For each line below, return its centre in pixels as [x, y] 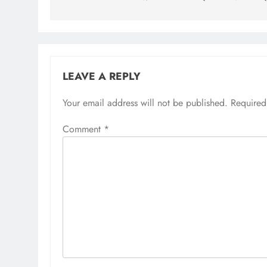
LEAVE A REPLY [102, 76]
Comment [83, 129]
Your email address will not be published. [145, 103]
